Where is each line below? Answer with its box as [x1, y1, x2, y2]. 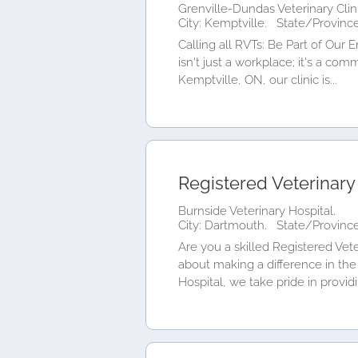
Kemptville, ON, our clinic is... [178, 73, 337, 87]
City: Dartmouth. [178, 217, 270, 233]
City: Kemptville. [178, 15, 270, 30]
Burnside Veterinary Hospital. [178, 203, 336, 218]
